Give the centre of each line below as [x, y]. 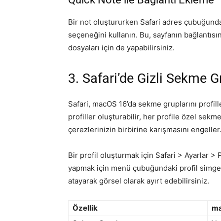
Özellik [85, 208]
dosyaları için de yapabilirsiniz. [121, 47]
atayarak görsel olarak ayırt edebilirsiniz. [139, 181]
